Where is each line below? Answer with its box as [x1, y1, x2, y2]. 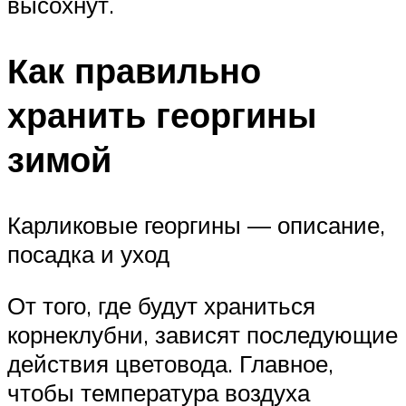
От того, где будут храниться [7, 291, 315, 321]
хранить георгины [7, 92, 316, 137]
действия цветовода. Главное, [7, 349, 333, 379]
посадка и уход [7, 238, 169, 268]
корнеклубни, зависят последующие [7, 320, 398, 350]
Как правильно [7, 47, 261, 92]
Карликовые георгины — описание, [7, 209, 385, 239]
